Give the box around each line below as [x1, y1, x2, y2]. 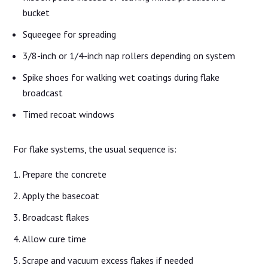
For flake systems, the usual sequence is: [13, 143, 177, 156]
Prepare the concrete [22, 168, 107, 181]
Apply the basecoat [22, 190, 100, 202]
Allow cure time [22, 233, 87, 245]
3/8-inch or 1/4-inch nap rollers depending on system [23, 50, 236, 62]
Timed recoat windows [23, 108, 115, 121]
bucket [23, 7, 50, 19]
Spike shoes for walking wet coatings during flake [23, 71, 220, 84]
